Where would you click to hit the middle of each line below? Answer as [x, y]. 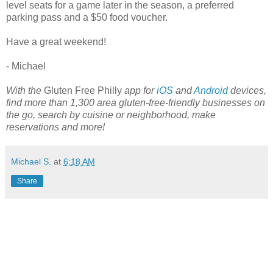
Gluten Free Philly [83, 91]
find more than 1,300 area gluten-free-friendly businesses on [136, 103]
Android [211, 91]
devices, [247, 91]
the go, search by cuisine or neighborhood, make [111, 115]
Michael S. [31, 162]
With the [25, 91]
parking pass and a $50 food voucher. [87, 18]
